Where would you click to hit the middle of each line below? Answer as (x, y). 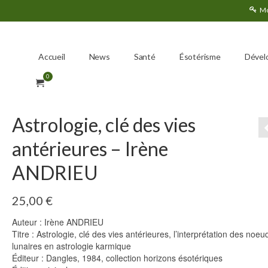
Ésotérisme (200, 56)
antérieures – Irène (90, 148)
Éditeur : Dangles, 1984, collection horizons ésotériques (117, 258)
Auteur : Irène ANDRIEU (57, 222)
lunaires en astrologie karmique (71, 246)
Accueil (52, 56)
